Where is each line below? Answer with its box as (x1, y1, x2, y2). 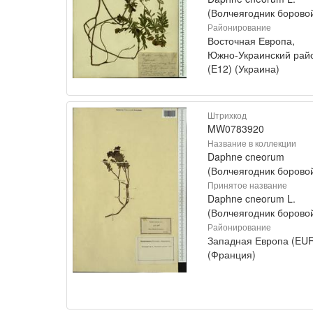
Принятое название (208, 178, 287, 191)
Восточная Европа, (208, 33, 295, 48)
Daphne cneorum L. (208, 191, 296, 205)
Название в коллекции (208, 136, 296, 149)
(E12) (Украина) (208, 61, 279, 75)
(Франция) (208, 247, 256, 261)
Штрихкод (208, 108, 247, 121)
